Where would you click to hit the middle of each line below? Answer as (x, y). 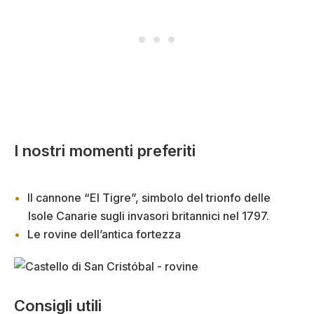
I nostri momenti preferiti (105, 150)
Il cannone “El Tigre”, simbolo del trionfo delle (149, 197)
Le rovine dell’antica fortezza (104, 234)
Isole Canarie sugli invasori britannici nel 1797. (149, 216)
